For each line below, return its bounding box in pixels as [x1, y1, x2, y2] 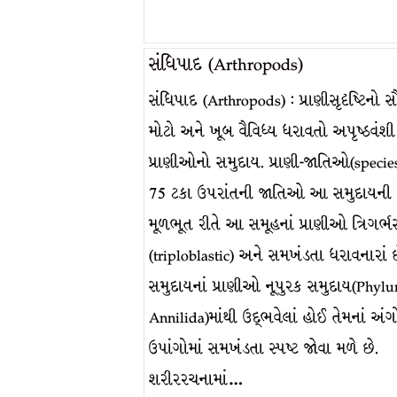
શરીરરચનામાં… [149, 368, 244, 392]
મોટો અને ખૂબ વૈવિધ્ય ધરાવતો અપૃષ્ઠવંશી [149, 120, 395, 144]
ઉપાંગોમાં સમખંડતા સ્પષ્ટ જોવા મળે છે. [149, 337, 378, 361]
